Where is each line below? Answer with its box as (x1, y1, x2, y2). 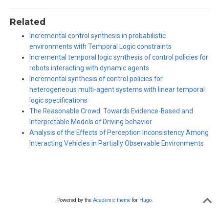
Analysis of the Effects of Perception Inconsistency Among (29, 129, 209, 137)
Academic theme (93, 197, 131, 204)
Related (10, 17, 45, 27)
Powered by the (57, 197, 93, 204)
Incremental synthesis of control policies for (29, 75, 163, 83)
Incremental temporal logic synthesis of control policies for (29, 53, 208, 62)
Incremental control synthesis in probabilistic (29, 32, 166, 40)
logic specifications (29, 96, 88, 105)
